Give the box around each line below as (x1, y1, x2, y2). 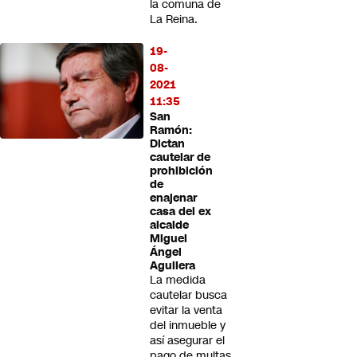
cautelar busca (150, 287, 227, 303)
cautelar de (150, 150, 210, 165)
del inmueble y (150, 317, 226, 333)
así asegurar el (150, 332, 225, 348)
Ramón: (150, 123, 192, 138)
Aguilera (150, 258, 195, 273)
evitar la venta (150, 302, 222, 318)
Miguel (150, 231, 187, 246)
